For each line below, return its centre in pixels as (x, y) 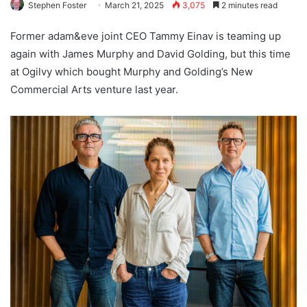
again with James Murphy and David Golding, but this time (150, 54)
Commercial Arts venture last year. (94, 90)
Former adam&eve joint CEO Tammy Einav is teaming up (146, 36)
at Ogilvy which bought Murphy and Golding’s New (132, 72)
